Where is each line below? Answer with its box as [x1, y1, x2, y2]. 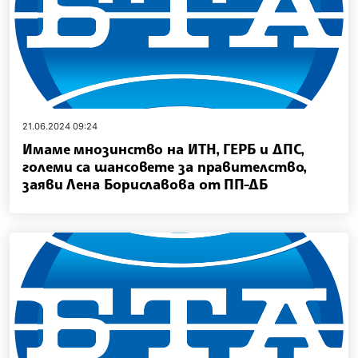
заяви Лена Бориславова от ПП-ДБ [22, 174, 268, 193]
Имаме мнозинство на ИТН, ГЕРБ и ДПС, [22, 139, 305, 157]
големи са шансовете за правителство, [22, 157, 308, 175]
